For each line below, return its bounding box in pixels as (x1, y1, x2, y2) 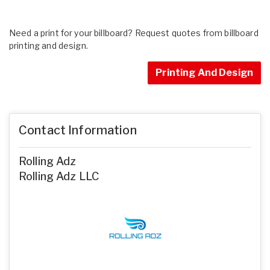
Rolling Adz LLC (19, 169, 99, 183)
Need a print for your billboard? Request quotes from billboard (9, 27, 259, 38)
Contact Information (19, 122, 137, 137)
